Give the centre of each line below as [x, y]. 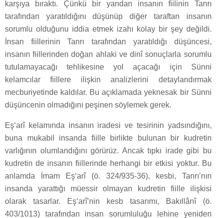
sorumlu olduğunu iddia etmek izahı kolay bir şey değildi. [108, 29]
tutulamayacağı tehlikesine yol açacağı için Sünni [108, 67]
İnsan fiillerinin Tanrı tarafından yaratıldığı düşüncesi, [108, 41]
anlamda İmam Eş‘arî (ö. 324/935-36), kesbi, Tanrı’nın [108, 176]
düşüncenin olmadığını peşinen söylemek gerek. [88, 105]
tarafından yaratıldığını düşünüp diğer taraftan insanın [108, 16]
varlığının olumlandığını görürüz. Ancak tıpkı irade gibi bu [108, 150]
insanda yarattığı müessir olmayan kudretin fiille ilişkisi [108, 188]
